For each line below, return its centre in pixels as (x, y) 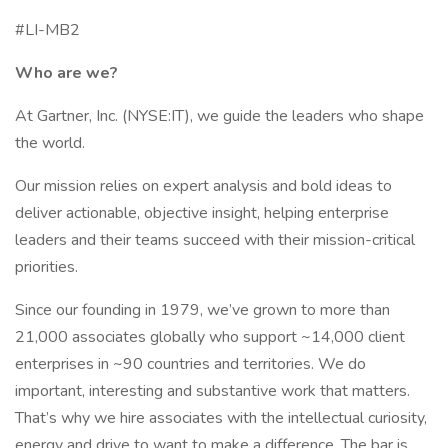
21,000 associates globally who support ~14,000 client (210, 337)
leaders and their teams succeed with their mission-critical (215, 240)
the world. (50, 143)
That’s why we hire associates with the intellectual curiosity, (221, 418)
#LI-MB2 (47, 30)
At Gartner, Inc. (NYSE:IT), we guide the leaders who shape (219, 116)
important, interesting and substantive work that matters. (212, 391)
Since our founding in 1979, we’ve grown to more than (202, 310)
